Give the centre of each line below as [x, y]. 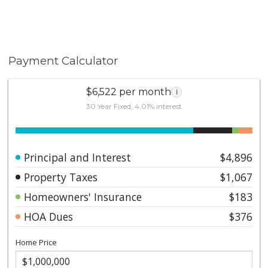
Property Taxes [61, 177]
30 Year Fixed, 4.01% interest [134, 106]
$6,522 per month [129, 92]
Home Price [36, 242]
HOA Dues [49, 216]
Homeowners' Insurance [83, 197]
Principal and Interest [78, 157]
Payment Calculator [63, 61]
